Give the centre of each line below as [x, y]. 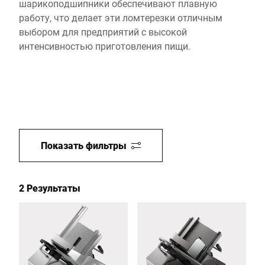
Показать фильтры [84, 145]
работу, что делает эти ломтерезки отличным [121, 17]
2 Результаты [50, 188]
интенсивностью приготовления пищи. [105, 46]
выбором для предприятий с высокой [103, 32]
